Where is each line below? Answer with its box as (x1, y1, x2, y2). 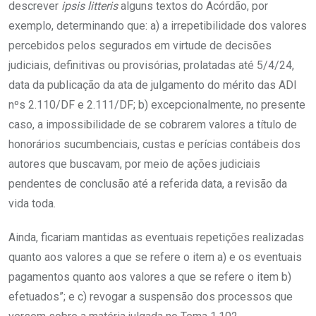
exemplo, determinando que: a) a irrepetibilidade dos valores (8, 19, 307, 33)
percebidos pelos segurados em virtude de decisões (8, 39, 272, 53)
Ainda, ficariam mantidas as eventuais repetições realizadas (8, 231, 304, 245)
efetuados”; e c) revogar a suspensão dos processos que (8, 290, 293, 304)
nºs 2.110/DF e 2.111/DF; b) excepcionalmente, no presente (8, 98, 305, 112)
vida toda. (8, 197, 56, 211)
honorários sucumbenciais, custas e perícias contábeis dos (8, 138, 300, 152)
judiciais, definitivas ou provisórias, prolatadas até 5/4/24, (8, 59, 294, 73)
